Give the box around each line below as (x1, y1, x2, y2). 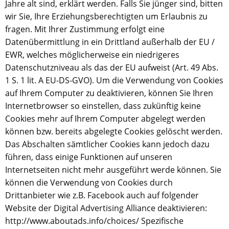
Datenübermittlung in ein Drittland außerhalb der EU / (5, 36, 215, 48)
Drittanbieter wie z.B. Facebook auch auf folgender (5, 190, 199, 201)
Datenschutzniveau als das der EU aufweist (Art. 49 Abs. (5, 62, 218, 73)
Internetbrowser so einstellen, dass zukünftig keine (5, 100, 201, 111)
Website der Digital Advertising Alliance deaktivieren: (5, 202, 207, 214)
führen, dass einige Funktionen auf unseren (5, 151, 172, 163)
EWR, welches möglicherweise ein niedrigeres (5, 49, 179, 60)
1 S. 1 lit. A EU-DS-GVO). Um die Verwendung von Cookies (5, 75, 223, 86)
